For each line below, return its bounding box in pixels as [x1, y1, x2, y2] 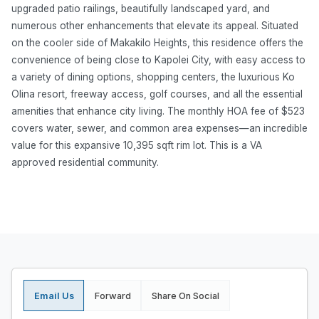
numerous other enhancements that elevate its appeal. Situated [11, 20, 298, 32]
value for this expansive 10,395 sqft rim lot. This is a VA [11, 140, 262, 152]
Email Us [33, 290, 74, 301]
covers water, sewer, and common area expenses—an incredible [11, 122, 308, 135]
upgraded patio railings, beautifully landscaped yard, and [11, 3, 270, 15]
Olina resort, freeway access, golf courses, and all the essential [11, 88, 303, 100]
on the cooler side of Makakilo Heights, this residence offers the [11, 37, 303, 49]
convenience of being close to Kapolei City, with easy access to [11, 54, 305, 66]
